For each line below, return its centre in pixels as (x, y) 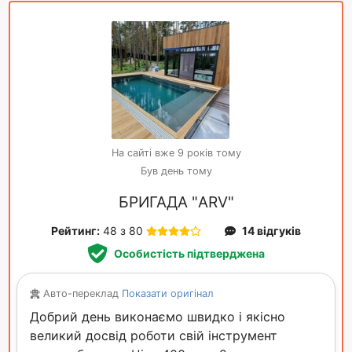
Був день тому (176, 171)
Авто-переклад (82, 294)
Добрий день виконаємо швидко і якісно (158, 317)
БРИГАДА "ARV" (176, 202)
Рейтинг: (75, 231)
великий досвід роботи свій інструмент (154, 336)
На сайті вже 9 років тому (176, 153)
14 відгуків (271, 231)
